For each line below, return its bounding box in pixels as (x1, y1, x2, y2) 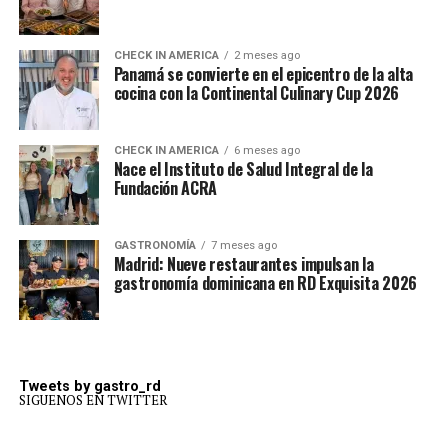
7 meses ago (210, 239, 277, 253)
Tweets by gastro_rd (18, 378, 161, 396)
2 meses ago (233, 49, 300, 63)
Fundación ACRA (113, 176, 218, 201)
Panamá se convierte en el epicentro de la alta (113, 62, 413, 87)
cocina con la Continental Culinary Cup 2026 (113, 81, 399, 106)
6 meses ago (233, 144, 300, 158)
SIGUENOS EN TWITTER (18, 391, 167, 410)
